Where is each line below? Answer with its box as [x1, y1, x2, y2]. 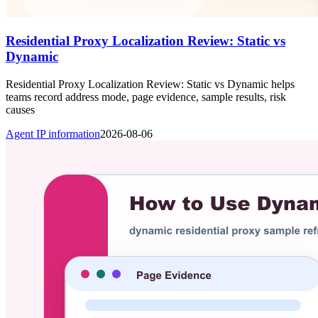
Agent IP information [6, 127, 100, 140]
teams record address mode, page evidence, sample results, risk [6, 90, 286, 103]
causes [6, 103, 35, 116]
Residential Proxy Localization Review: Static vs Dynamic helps [6, 77, 295, 90]
